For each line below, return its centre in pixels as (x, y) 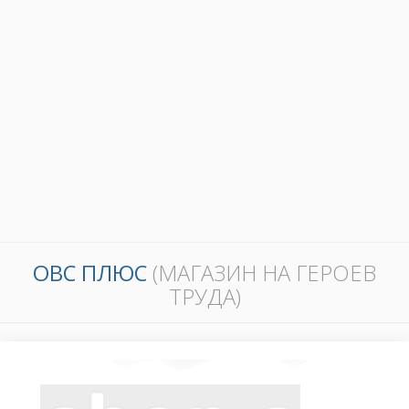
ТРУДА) (204, 297)
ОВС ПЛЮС (93, 273)
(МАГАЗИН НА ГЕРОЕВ (264, 273)
